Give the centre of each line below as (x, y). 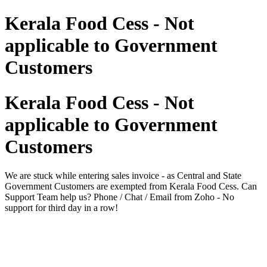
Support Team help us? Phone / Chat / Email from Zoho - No (119, 197)
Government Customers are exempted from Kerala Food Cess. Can (131, 187)
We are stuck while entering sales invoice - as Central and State (123, 176)
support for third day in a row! (61, 208)
